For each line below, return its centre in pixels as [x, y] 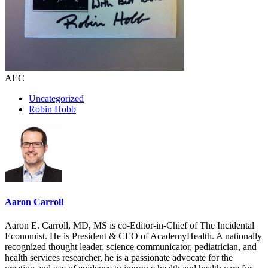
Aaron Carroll [34, 202]
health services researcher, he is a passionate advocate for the [119, 258]
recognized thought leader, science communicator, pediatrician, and [131, 247]
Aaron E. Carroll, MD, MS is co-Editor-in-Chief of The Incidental [130, 226]
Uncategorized [56, 98]
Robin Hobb [52, 109]
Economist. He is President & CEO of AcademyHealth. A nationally [133, 236]
